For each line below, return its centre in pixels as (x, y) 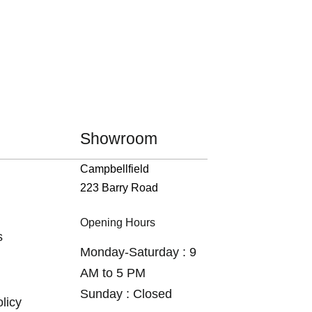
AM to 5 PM (113, 273)
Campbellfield (115, 169)
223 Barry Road (119, 188)
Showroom (119, 139)
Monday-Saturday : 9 (139, 252)
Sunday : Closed (126, 294)
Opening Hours (118, 223)
